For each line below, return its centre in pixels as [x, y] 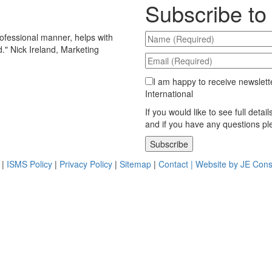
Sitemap [135, 164]
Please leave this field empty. [205, 143]
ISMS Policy [29, 164]
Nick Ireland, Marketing [55, 49]
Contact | [177, 164]
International [169, 93]
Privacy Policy [86, 164]
